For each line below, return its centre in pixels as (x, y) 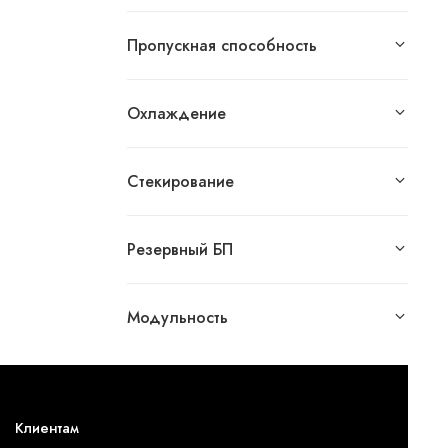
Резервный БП (180, 250)
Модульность (178, 318)
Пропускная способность (222, 46)
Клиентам (47, 428)
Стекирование (181, 182)
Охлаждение (177, 114)
